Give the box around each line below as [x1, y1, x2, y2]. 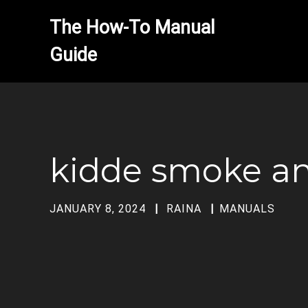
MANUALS [219, 202, 275, 215]
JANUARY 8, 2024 [49, 202, 146, 215]
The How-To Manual [49, 16, 214, 38]
